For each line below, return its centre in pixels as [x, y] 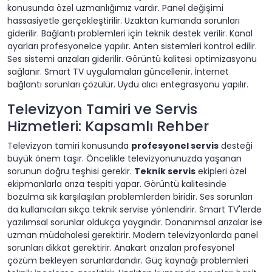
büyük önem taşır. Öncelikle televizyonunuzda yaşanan [124, 159]
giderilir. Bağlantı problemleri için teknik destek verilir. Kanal [130, 34]
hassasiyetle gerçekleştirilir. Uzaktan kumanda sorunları [124, 21]
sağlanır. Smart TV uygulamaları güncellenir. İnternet [118, 72]
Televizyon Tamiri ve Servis [102, 109]
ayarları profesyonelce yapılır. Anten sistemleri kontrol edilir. [132, 46]
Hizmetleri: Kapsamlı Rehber [108, 126]
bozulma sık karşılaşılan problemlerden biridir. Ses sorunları [130, 197]
